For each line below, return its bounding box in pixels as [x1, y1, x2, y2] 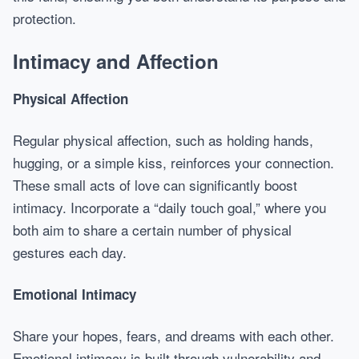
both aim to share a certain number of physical [13, 220, 292, 240]
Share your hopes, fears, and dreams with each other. [13, 325, 334, 345]
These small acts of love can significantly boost [13, 175, 297, 195]
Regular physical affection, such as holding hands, [13, 130, 313, 150]
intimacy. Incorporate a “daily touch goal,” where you [13, 197, 326, 217]
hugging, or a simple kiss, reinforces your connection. [13, 152, 334, 172]
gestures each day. [13, 242, 127, 262]
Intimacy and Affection [13, 47, 219, 75]
